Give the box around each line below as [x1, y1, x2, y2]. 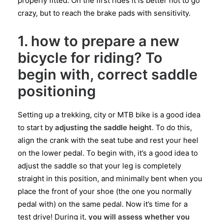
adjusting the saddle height [55, 123, 152, 132]
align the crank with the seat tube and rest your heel [18, 136, 198, 145]
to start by [18, 123, 55, 132]
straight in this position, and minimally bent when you [18, 174, 202, 183]
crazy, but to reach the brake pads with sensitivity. [18, 8, 191, 18]
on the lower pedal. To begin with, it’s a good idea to [18, 148, 198, 158]
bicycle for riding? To [18, 49, 163, 66]
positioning [18, 82, 96, 100]
